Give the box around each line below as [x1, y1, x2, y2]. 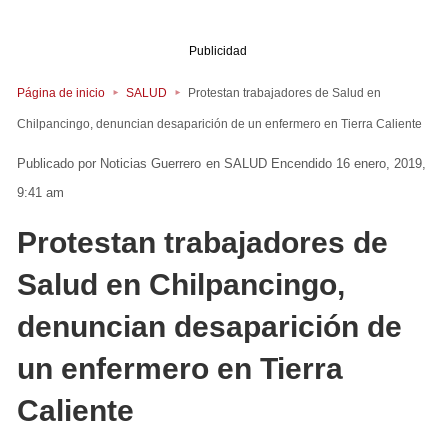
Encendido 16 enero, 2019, [271, 156, 426, 172]
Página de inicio [17, 85, 105, 100]
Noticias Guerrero [100, 156, 201, 172]
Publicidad [188, 43, 247, 58]
